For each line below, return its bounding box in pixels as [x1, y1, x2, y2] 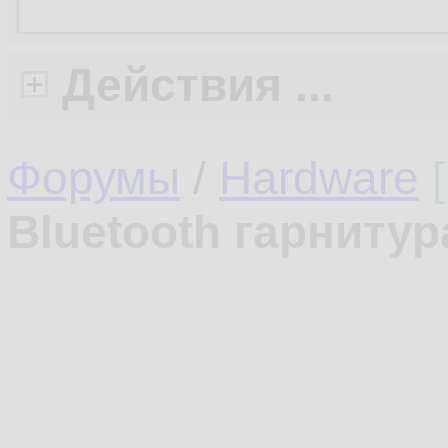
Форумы [7, 152, 180, 204]
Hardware [219, 152, 419, 204]
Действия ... [62, 59, 334, 111]
